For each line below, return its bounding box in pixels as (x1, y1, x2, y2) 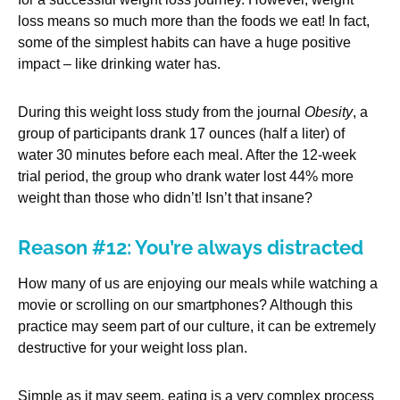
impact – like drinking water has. (18, 56, 221, 72)
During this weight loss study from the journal (18, 104, 304, 121)
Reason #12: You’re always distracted (18, 236, 363, 260)
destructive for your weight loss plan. (18, 340, 247, 356)
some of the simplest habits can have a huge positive (18, 35, 351, 51)
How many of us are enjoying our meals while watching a (18, 276, 378, 292)
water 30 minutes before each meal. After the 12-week (18, 147, 356, 163)
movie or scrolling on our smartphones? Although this (18, 297, 353, 313)
